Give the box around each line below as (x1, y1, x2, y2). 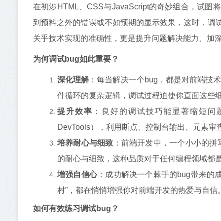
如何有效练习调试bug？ (33, 204, 119, 213)
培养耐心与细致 (57, 139, 113, 147)
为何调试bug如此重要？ (33, 55, 119, 63)
